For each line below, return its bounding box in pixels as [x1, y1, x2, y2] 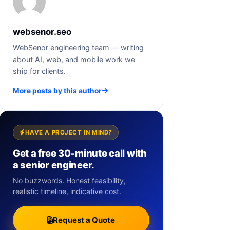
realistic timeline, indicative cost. [13, 187, 121, 196]
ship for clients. [13, 67, 66, 75]
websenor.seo [13, 27, 71, 37]
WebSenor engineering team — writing [13, 43, 144, 52]
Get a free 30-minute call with [13, 147, 147, 159]
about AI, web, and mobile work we [13, 55, 135, 64]
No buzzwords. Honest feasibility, [13, 176, 126, 185]
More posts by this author [13, 87, 102, 95]
